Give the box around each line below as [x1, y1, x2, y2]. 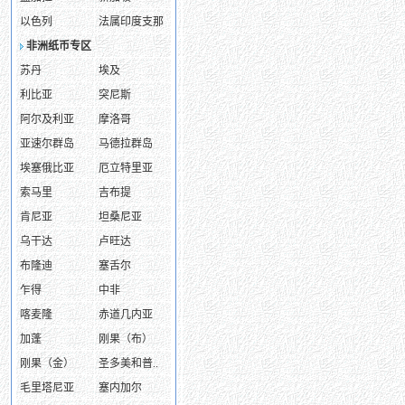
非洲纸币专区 [26, 40, 91, 52]
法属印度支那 [99, 15, 164, 28]
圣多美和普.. [99, 357, 158, 370]
